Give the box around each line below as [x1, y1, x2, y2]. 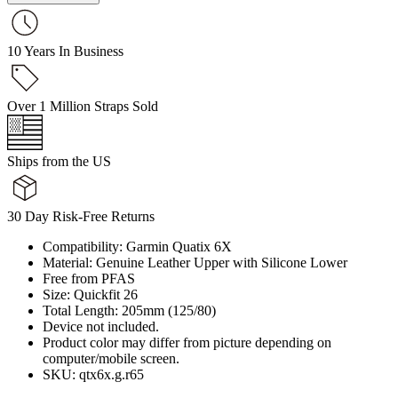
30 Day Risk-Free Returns [7, 208, 155, 224]
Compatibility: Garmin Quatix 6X [43, 238, 232, 254]
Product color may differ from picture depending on [43, 334, 331, 350]
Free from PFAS [43, 270, 135, 286]
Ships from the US [7, 153, 111, 169]
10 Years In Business [7, 43, 123, 59]
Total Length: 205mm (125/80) [43, 302, 216, 318]
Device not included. [43, 318, 159, 334]
